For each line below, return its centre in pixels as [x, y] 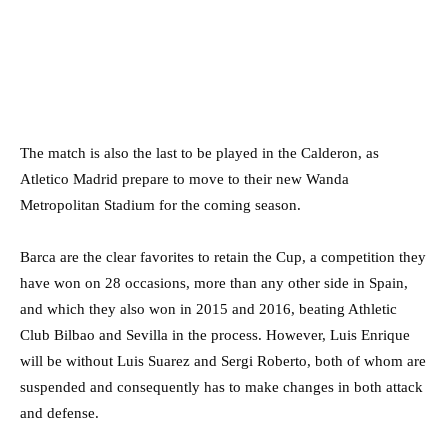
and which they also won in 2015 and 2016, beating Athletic [208, 308]
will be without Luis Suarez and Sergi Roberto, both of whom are [223, 360]
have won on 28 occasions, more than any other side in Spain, [214, 282]
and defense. [59, 412]
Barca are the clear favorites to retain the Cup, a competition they [223, 256]
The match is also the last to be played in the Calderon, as [199, 152]
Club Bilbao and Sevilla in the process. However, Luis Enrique [215, 334]
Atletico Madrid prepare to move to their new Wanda [184, 178]
